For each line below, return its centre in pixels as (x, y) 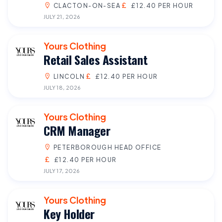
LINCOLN (69, 76)
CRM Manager (77, 130)
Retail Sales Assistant (96, 59)
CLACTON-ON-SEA (87, 5)
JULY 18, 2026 (62, 87)
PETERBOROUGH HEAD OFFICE (108, 147)
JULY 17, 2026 (61, 170)
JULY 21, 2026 (62, 16)
